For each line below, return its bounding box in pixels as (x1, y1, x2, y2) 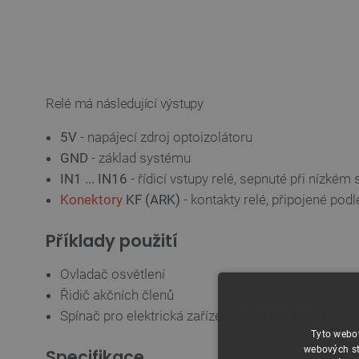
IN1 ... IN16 (60, 171, 127, 187)
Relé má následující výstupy (46, 95, 204, 111)
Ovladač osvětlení (60, 266, 165, 282)
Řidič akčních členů (60, 287, 174, 303)
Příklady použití (46, 229, 178, 252)
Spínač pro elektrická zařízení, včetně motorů (60, 308, 325, 324)
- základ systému (88, 150, 191, 166)
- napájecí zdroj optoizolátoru (77, 129, 252, 145)
